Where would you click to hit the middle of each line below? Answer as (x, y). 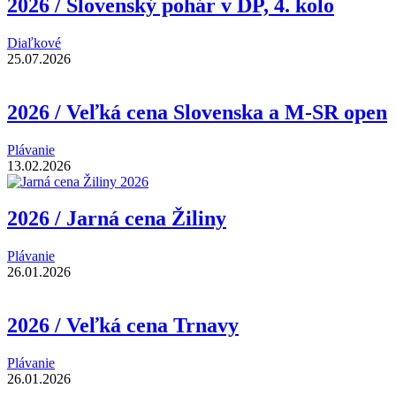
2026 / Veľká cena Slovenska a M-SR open (197, 112)
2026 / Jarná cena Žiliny (117, 219)
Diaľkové (34, 42)
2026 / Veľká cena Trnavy (123, 326)
